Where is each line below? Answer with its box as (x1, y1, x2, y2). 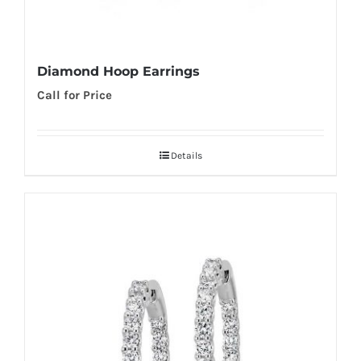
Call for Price (37, 87, 112, 102)
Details (170, 149, 202, 161)
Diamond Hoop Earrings (37, 63, 200, 79)
